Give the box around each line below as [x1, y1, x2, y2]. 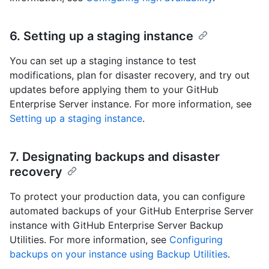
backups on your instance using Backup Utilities [10, 248, 228, 261]
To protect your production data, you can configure [10, 190, 245, 203]
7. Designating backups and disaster [10, 150, 220, 165]
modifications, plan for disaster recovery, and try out [10, 69, 250, 82]
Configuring [169, 234, 223, 246]
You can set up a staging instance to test [10, 55, 196, 67]
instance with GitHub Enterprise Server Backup [10, 219, 223, 232]
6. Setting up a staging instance [10, 29, 193, 44]
